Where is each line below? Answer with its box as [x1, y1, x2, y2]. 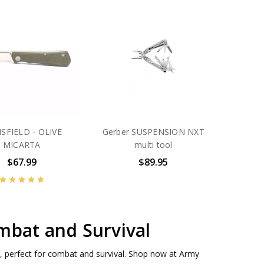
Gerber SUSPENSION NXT [102, 126, 204, 137]
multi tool [134, 138, 173, 150]
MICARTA [2, 138, 41, 150]
